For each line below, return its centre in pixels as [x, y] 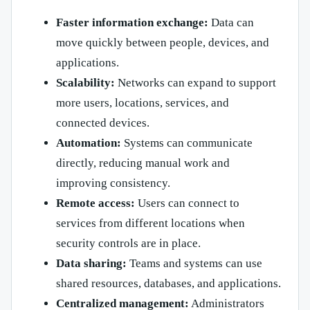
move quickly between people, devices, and [163, 43]
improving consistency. [113, 183]
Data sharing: [91, 264]
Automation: [89, 143]
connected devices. [103, 123]
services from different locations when [151, 224]
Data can [231, 23]
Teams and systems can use [194, 264]
